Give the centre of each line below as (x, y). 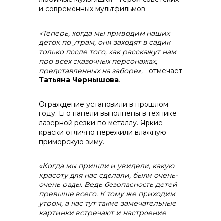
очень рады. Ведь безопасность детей (108, 184)
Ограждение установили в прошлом (104, 104)
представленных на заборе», (91, 71)
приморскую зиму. (72, 142)
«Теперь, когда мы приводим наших (104, 33)
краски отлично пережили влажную (103, 132)
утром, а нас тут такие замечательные (108, 203)
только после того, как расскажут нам (108, 52)
